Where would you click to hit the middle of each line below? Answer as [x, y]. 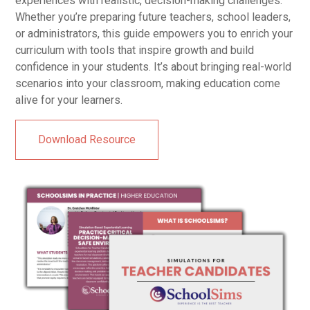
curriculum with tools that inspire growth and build [135, 50]
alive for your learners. [69, 100]
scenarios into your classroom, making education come [148, 83]
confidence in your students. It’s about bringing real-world [154, 66]
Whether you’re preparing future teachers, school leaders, [153, 17]
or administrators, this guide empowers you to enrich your [154, 33]
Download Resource [87, 139]
